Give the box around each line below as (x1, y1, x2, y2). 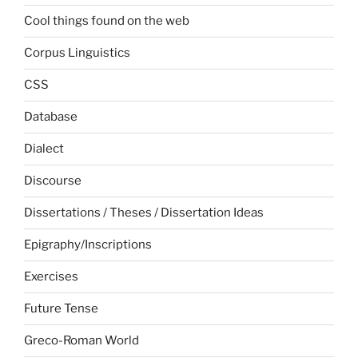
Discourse (24, 173, 82, 189)
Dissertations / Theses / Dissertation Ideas (24, 205, 264, 221)
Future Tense (24, 301, 98, 316)
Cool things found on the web (24, 14, 189, 29)
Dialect (24, 141, 64, 157)
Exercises (24, 269, 78, 284)
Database (24, 109, 78, 125)
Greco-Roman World (24, 333, 139, 348)
